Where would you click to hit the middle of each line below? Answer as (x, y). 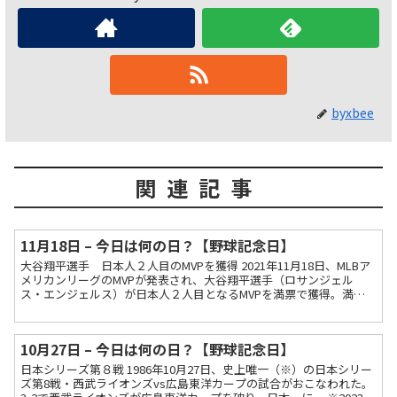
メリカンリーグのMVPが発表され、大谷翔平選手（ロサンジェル (187, 279)
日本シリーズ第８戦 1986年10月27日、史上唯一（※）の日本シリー (197, 369)
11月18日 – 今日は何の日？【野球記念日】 (158, 245)
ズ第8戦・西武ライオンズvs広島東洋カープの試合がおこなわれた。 (197, 383)
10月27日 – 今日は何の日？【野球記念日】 (158, 349)
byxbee (353, 112)
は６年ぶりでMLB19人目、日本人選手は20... (135, 307)
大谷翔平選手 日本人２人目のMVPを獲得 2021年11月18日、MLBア (196, 265)
